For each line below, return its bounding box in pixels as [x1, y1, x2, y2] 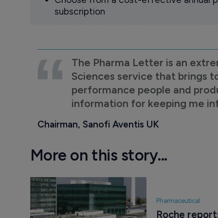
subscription [54, 6, 105, 18]
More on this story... [30, 145, 167, 164]
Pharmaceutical [156, 197, 200, 205]
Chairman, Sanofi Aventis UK [37, 118, 159, 130]
